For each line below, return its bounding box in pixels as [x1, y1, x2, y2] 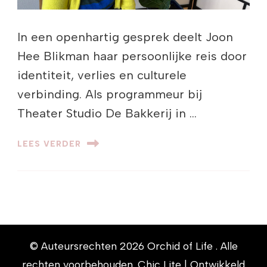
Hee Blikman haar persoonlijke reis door [17, 49, 247, 64]
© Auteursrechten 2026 [29, 240, 147, 253]
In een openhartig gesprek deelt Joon [17, 30, 233, 45]
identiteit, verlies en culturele [17, 68, 187, 83]
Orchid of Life [147, 240, 216, 253]
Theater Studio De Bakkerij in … [17, 106, 197, 121]
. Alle [215, 240, 238, 253]
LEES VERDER [17, 138, 81, 148]
